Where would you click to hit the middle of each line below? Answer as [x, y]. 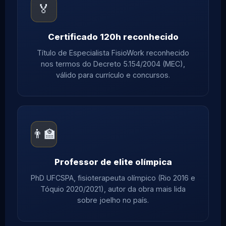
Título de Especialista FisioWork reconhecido [113, 53]
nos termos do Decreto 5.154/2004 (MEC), [113, 64]
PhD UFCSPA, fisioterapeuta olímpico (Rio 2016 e [113, 178]
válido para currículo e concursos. [113, 75]
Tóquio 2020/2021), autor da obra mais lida [113, 189]
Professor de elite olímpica [113, 162]
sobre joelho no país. [113, 200]
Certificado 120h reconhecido [113, 37]
